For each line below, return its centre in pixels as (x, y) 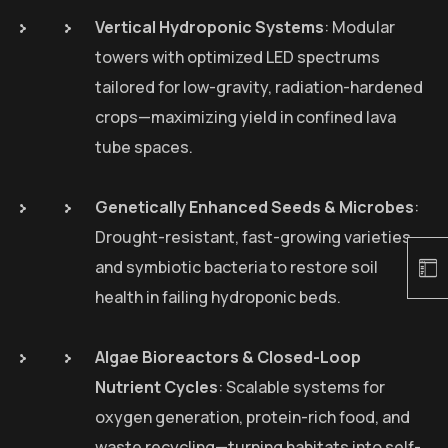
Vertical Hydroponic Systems (209, 27)
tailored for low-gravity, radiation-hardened (259, 87)
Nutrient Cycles (156, 387)
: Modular (359, 27)
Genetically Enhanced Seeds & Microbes (254, 207)
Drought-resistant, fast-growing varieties (253, 237)
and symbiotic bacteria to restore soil (236, 267)
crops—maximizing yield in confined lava (245, 117)
